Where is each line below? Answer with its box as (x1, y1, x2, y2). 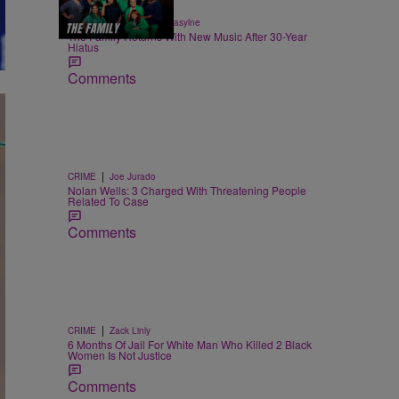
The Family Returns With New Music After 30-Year (68, 28, 307, 44)
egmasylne (156, 15, 200, 28)
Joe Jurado (110, 169, 156, 183)
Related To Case (68, 192, 149, 208)
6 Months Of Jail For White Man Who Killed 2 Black (68, 336, 312, 352)
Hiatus (68, 38, 99, 54)
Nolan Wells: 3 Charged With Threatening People (68, 182, 306, 198)
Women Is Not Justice (68, 346, 172, 362)
